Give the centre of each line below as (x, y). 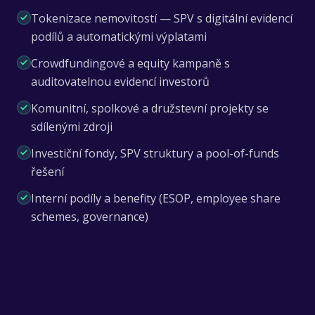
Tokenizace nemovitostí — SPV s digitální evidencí (162, 18)
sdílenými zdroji (72, 127)
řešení (47, 172)
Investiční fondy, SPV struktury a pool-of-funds (155, 153)
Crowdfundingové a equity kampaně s (130, 63)
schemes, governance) (90, 217)
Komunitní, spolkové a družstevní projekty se (150, 108)
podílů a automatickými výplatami (119, 37)
